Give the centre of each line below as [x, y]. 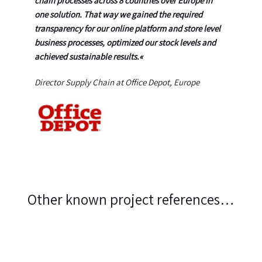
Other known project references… [131, 199]
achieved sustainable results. [87, 56]
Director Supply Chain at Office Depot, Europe [117, 82]
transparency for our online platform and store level [127, 28]
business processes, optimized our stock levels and [125, 42]
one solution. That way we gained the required [118, 14]
